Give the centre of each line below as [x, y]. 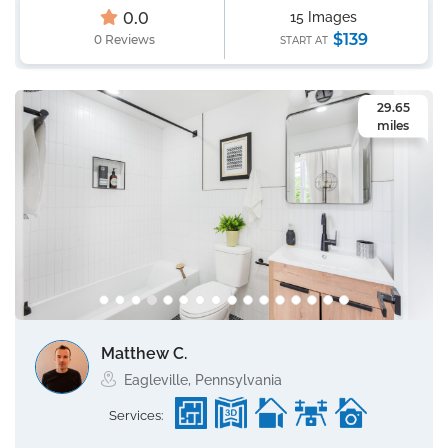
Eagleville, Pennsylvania [203, 380]
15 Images [324, 17]
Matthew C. [144, 353]
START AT [305, 40]
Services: [136, 415]
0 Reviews [124, 39]
